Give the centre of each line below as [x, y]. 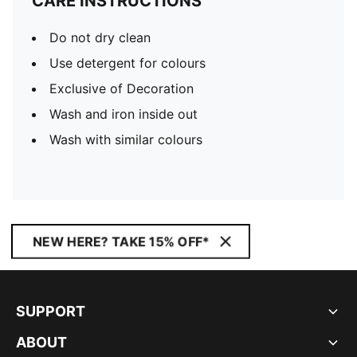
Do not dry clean [100, 37]
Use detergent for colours [127, 63]
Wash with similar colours [126, 139]
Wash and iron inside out [124, 114]
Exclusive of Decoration [122, 88]
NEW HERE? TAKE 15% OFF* [121, 241]
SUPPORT [51, 311]
